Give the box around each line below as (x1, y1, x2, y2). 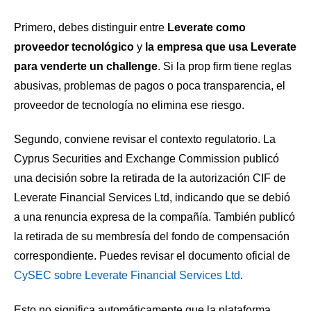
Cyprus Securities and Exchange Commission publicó (14, 153, 279, 165)
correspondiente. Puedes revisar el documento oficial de (14, 250, 290, 262)
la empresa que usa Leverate (145, 40, 296, 53)
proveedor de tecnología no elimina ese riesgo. (14, 99, 244, 111)
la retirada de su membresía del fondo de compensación (14, 230, 289, 243)
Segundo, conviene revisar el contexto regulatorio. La (14, 133, 276, 146)
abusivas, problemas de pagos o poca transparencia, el (14, 79, 285, 92)
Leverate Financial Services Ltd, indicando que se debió (14, 192, 290, 204)
